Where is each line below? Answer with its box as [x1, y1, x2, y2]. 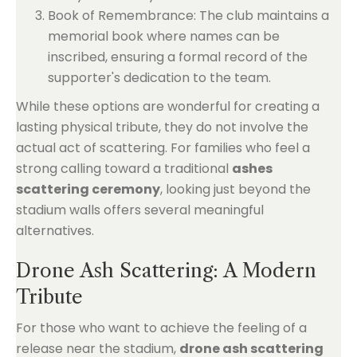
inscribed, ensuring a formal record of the [48, 48, 308, 66]
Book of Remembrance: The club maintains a [48, 6, 329, 25]
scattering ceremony [16, 180, 160, 198]
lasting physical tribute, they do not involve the [16, 118, 308, 136]
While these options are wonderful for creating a [16, 97, 320, 116]
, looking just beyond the [160, 180, 311, 198]
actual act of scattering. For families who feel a [16, 139, 310, 157]
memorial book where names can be [48, 27, 280, 45]
